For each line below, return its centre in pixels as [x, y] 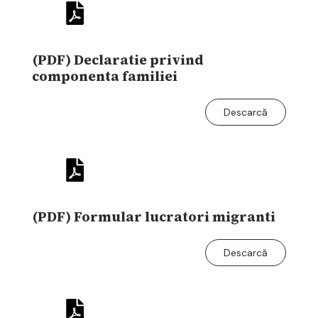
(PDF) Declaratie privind [118, 59]
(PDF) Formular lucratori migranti [154, 216]
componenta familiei [105, 76]
